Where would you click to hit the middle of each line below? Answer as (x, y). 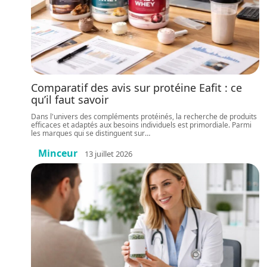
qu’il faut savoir (70, 100)
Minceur (58, 153)
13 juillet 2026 (108, 153)
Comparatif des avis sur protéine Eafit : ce (136, 88)
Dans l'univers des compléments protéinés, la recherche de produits (144, 117)
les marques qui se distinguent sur (88, 133)
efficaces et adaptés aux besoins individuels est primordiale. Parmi (141, 125)
